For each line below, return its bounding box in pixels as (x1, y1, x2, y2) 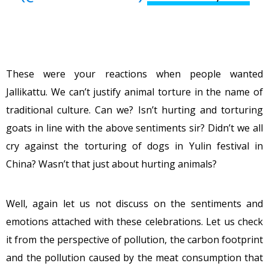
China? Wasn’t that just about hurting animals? (6, 157, 217, 171)
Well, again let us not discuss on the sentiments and (6, 196, 263, 210)
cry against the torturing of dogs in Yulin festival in (6, 139, 263, 153)
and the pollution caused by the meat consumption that (6, 250, 263, 264)
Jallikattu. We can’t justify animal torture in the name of (6, 85, 263, 98)
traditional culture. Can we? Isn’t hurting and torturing (6, 103, 263, 116)
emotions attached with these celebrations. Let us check (6, 214, 263, 228)
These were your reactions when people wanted (6, 67, 263, 80)
